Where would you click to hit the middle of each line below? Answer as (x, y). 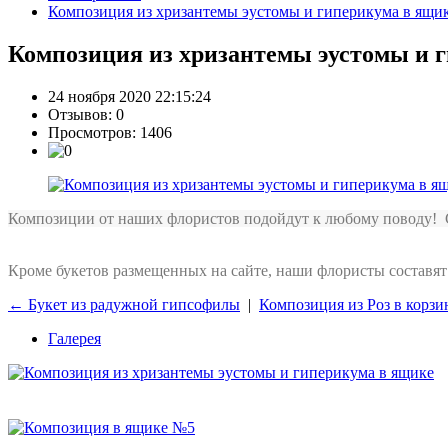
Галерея (74, 339)
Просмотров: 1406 (110, 133)
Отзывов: (82, 115)
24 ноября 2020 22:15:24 (129, 97)
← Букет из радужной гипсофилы (124, 305)
